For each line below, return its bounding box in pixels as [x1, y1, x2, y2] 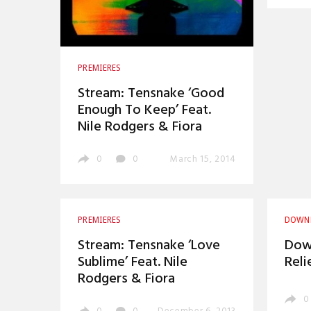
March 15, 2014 [170, 152, 236, 167]
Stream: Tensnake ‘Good [78, 83, 224, 106]
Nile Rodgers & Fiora [78, 116, 202, 139]
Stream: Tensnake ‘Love [78, 234, 220, 257]
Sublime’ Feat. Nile [78, 251, 187, 274]
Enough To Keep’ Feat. [78, 99, 211, 122]
